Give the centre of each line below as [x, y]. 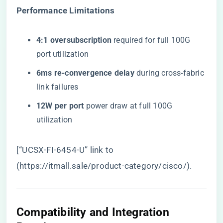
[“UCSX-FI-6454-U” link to [65, 150]
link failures [57, 87]
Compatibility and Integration [93, 212]
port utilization [63, 54]
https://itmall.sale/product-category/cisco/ [103, 166]
